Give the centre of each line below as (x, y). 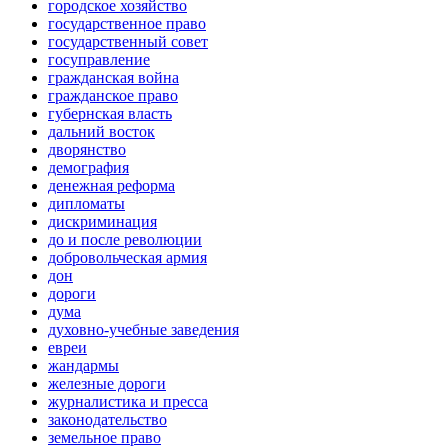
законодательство (107, 420)
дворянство (87, 150)
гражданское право (113, 96)
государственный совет (128, 42)
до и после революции (125, 240)
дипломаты (86, 204)
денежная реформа (111, 186)
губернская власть (110, 114)
